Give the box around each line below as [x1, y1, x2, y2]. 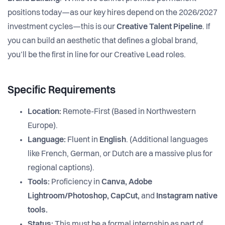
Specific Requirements [8, 85, 116, 96]
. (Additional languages [126, 136, 208, 145]
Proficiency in [50, 178, 101, 187]
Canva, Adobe [101, 178, 152, 187]
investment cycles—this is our [8, 23, 117, 32]
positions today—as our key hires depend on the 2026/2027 [8, 9, 217, 18]
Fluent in [66, 136, 99, 145]
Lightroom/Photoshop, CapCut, [28, 192, 140, 201]
